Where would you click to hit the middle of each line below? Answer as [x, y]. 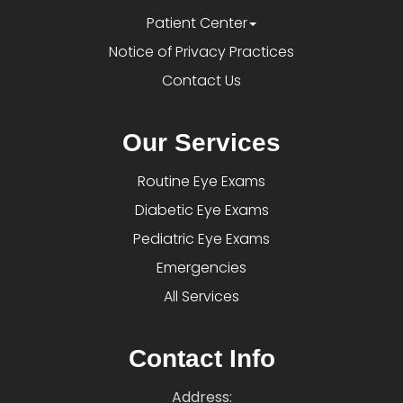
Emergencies [201, 268]
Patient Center [197, 23]
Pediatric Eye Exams [201, 239]
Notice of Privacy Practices [201, 52]
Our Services [201, 143]
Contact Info [201, 359]
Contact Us [201, 81]
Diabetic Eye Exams [201, 210]
